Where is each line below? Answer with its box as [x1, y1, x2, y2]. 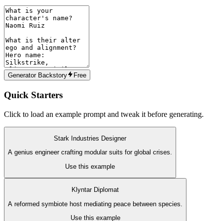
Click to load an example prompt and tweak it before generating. [4, 110, 204, 118]
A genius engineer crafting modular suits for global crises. [8, 148, 172, 156]
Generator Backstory [8, 72, 67, 79]
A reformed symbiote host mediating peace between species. [8, 200, 183, 208]
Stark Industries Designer [54, 134, 126, 142]
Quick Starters [4, 89, 63, 100]
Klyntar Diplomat [72, 186, 119, 194]
